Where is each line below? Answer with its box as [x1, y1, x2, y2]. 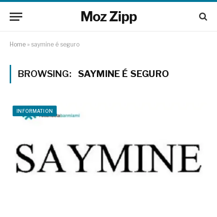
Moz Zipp [80, 8, 137, 25]
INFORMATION [16, 108, 53, 114]
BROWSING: [18, 68, 73, 79]
